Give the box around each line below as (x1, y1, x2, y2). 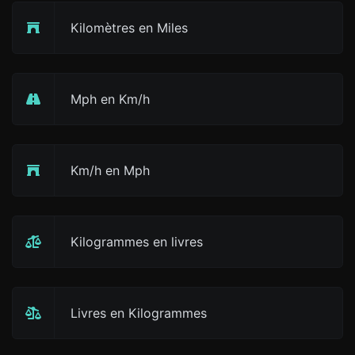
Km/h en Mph (71, 162, 150, 178)
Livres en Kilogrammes (71, 305, 207, 321)
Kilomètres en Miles (71, 20, 188, 36)
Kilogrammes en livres (71, 234, 203, 250)
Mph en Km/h (71, 91, 150, 107)
